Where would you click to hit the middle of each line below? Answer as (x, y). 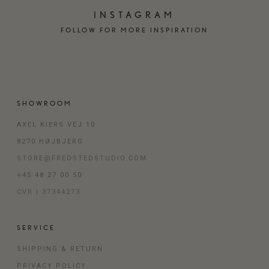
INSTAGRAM (134, 15)
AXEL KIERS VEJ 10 (56, 124)
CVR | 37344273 (48, 192)
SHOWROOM (44, 103)
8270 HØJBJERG (50, 141)
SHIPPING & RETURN (60, 249)
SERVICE (36, 227)
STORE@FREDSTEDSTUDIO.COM (82, 158)
